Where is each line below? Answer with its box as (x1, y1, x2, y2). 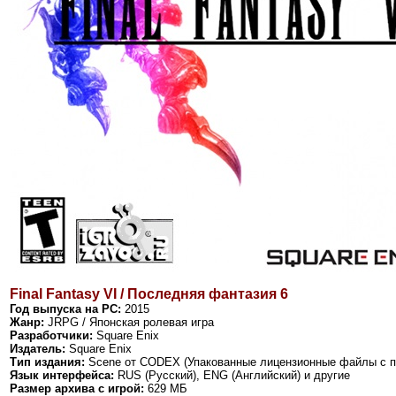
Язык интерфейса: (10, 368, 114, 382)
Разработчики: (10, 328, 93, 342)
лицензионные (260, 354, 339, 369)
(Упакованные (180, 354, 260, 369)
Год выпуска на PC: (10, 301, 121, 316)
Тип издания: (10, 354, 85, 369)
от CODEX (125, 354, 180, 369)
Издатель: (10, 341, 65, 355)
